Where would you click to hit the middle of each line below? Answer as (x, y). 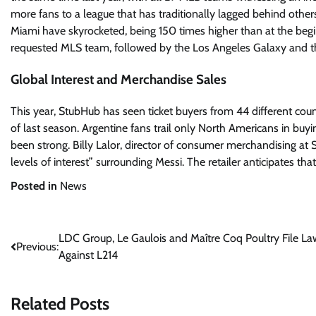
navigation (48, 267)
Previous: (37, 246)
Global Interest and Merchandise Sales (119, 79)
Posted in (35, 186)
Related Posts (60, 304)
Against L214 (88, 255)
